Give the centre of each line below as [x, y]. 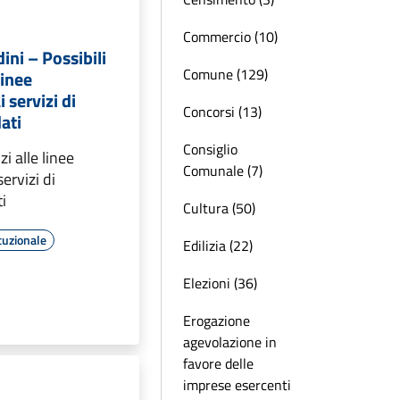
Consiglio [210, 149]
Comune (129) [225, 74]
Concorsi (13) [222, 112]
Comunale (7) [223, 171]
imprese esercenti [237, 385]
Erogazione [217, 321]
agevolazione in [230, 342]
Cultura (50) [219, 208]
